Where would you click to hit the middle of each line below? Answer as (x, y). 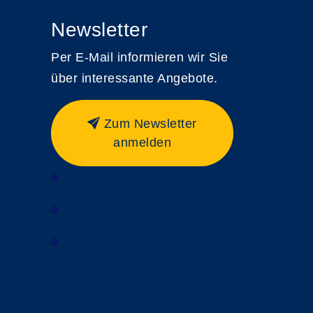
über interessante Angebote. (134, 78)
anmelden (142, 142)
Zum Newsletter (150, 123)
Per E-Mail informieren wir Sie (139, 57)
